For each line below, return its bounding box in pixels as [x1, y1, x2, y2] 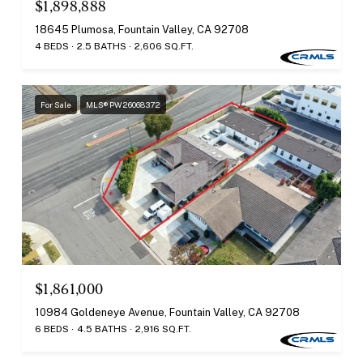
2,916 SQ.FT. [135, 322, 191, 335]
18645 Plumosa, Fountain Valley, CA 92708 [35, 23, 249, 36]
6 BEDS [35, 322, 69, 335]
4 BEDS [35, 40, 69, 52]
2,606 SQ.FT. [135, 40, 194, 52]
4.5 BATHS [77, 322, 127, 335]
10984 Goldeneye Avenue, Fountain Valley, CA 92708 [35, 305, 300, 318]
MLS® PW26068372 [86, 99, 160, 109]
